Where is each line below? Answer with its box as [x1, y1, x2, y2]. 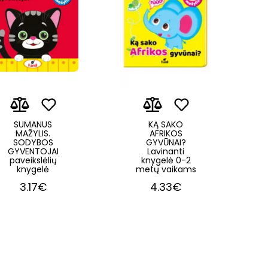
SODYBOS [13, 136, 53, 148]
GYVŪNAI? [145, 136, 186, 148]
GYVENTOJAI [7, 145, 59, 157]
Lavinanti [147, 145, 184, 157]
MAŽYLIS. [16, 127, 50, 139]
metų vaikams [135, 163, 196, 175]
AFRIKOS [149, 127, 182, 139]
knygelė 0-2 [141, 154, 191, 166]
